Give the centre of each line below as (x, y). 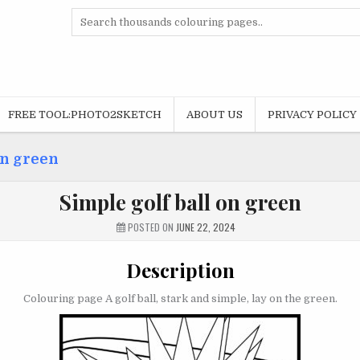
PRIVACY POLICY (312, 115)
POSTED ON (151, 227)
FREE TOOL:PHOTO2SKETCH (85, 115)
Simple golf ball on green (180, 202)
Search (88, 15)
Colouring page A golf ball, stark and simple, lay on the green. (180, 299)
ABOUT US (215, 115)
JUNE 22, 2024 (206, 227)
